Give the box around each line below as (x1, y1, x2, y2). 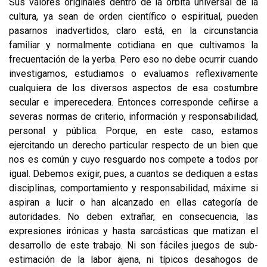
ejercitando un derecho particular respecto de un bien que (9, 139, 258, 151)
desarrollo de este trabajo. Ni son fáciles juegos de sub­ (9, 239, 258, 251)
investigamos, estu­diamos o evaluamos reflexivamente (9, 67, 258, 79)
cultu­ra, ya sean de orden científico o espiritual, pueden (9, 10, 258, 22)
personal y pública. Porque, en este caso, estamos (9, 125, 258, 136)
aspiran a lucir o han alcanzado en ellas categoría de (9, 196, 258, 208)
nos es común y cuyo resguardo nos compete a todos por (9, 153, 258, 165)
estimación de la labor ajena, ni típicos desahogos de (9, 253, 258, 265)
